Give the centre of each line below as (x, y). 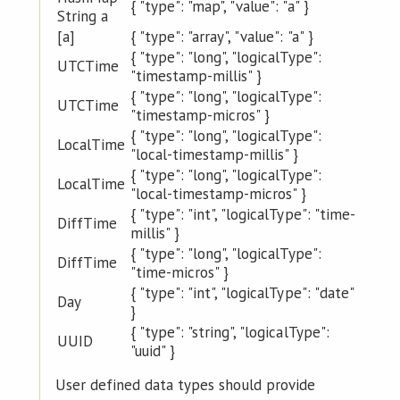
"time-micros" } (179, 272)
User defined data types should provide (185, 385)
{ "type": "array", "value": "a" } (221, 36)
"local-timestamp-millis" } (214, 154)
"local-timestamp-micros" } (218, 193)
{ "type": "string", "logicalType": (229, 332)
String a (83, 16)
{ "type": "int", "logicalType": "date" (242, 292)
